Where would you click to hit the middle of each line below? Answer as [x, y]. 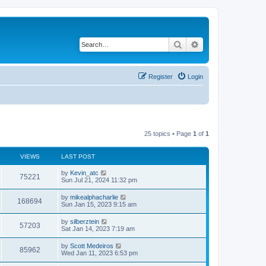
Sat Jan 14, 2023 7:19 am [98, 228]
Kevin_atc [84, 172]
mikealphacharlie [94, 197]
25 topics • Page [169, 133]
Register [161, 76]
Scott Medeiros [92, 246]
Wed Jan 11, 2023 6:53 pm [99, 253]
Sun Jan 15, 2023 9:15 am [99, 204]
